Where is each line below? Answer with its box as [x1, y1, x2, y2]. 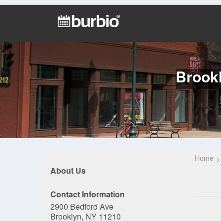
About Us [50, 165, 86, 176]
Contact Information [50, 188, 125, 200]
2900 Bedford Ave [50, 201, 113, 212]
